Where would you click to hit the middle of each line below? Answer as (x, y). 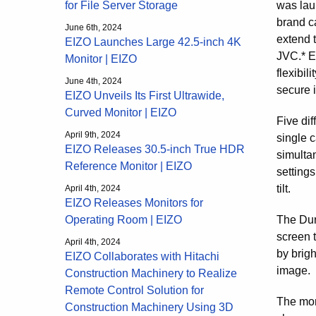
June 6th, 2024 (93, 28)
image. (293, 270)
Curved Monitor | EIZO (121, 113)
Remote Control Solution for (134, 290)
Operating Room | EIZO (123, 220)
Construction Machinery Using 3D (149, 307)
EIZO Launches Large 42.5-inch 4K (153, 42)
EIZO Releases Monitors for (134, 203)
